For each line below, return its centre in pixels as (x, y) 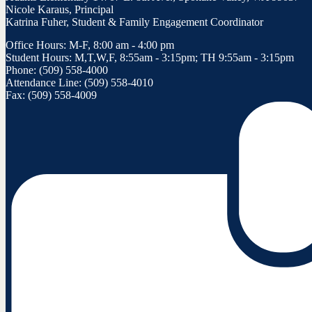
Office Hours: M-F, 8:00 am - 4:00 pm (90, 45)
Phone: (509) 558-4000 (57, 70)
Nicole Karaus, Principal (60, 10)
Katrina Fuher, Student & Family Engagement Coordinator (134, 22)
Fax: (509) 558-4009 (51, 95)
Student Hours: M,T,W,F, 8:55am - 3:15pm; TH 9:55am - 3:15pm (150, 58)
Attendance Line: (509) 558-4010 (79, 83)
